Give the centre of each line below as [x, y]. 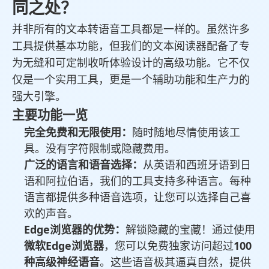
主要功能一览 [50, 115]
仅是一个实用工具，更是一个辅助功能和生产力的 [131, 80]
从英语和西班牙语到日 [197, 165]
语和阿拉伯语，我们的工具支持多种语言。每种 [138, 181]
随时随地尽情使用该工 [186, 132]
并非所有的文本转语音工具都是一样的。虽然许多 [131, 29]
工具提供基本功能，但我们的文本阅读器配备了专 [131, 46]
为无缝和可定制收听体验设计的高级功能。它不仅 [131, 63]
